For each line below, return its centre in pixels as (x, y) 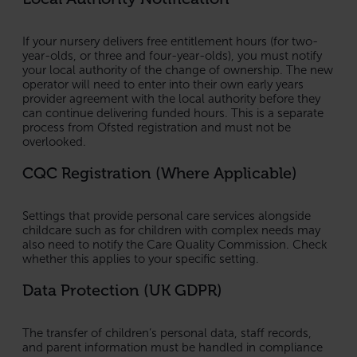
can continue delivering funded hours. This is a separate (173, 113)
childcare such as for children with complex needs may (171, 230)
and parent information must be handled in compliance (173, 347)
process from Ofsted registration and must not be (157, 127)
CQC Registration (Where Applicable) (160, 173)
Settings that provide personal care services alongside (167, 216)
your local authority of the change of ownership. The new (178, 70)
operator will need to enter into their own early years (163, 84)
